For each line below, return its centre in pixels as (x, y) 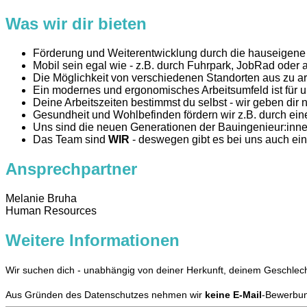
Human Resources (51, 210)
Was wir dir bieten (76, 24)
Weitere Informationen (93, 240)
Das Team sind (71, 140)
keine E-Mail (233, 294)
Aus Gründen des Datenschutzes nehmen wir (105, 294)
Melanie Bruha (41, 198)
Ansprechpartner (71, 169)
